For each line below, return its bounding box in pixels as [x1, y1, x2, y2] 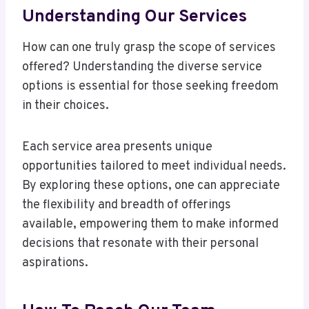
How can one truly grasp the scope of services [22, 40, 276, 57]
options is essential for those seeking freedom [22, 79, 279, 95]
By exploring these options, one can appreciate [22, 178, 280, 195]
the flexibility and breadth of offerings [22, 197, 231, 214]
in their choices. [22, 98, 109, 114]
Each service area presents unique [22, 139, 212, 156]
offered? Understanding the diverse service [22, 59, 262, 76]
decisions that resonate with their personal [22, 236, 259, 252]
